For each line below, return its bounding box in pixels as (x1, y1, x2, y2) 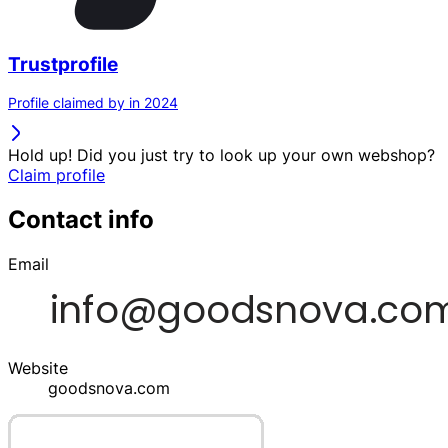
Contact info (8, 205, 154, 235)
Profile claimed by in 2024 (8, 94, 178, 112)
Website (8, 358, 68, 379)
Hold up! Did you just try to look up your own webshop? (8, 145, 435, 166)
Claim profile (8, 165, 105, 186)
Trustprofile (8, 52, 118, 76)
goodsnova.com (48, 378, 170, 399)
